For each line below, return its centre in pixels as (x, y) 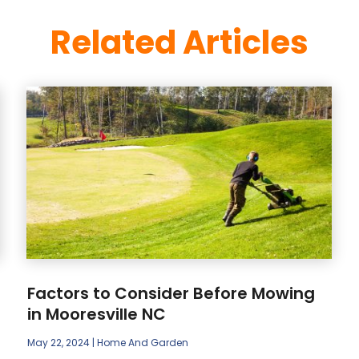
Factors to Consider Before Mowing (171, 293)
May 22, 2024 (59, 342)
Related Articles (179, 42)
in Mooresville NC (97, 314)
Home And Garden (143, 342)
